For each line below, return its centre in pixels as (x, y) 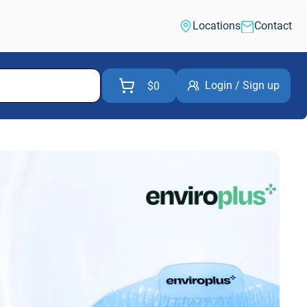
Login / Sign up (242, 85)
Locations (217, 26)
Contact (273, 26)
